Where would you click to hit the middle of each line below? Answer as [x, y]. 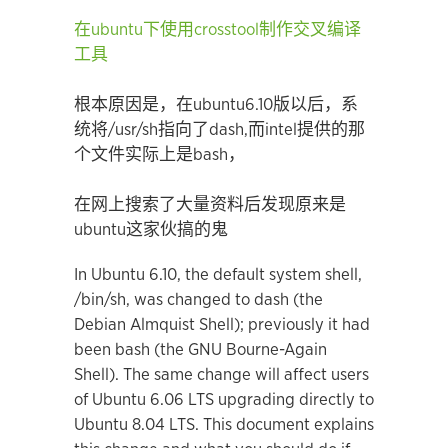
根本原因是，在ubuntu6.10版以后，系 [216, 104]
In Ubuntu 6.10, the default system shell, [218, 274]
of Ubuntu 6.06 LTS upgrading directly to [224, 399]
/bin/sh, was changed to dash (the [198, 299]
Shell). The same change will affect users [221, 374]
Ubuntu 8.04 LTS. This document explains [224, 424]
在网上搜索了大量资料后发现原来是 [210, 204]
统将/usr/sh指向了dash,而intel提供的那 [219, 129]
